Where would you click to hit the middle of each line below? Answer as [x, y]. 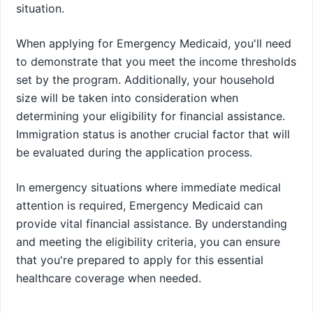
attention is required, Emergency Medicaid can [139, 206]
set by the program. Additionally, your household [145, 80]
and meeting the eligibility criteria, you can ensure [148, 242]
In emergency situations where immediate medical [148, 188]
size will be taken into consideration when [127, 98]
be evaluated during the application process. [134, 153]
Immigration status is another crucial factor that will [153, 134]
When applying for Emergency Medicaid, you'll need [154, 44]
